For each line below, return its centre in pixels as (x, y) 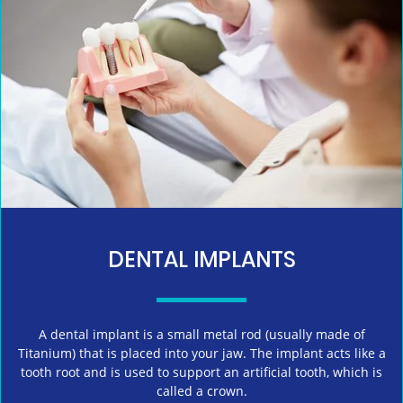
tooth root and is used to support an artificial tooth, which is (201, 372)
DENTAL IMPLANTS (201, 259)
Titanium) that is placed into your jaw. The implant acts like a (201, 353)
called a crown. (201, 390)
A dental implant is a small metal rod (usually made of (201, 334)
